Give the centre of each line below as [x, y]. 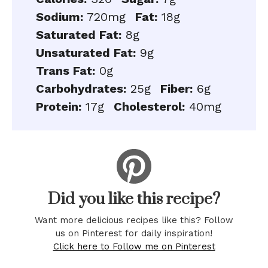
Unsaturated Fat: [86, 53]
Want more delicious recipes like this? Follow [134, 220]
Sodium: [60, 17]
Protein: [59, 106]
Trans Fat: [66, 71]
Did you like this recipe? [134, 199]
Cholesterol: [149, 106]
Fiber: [176, 89]
